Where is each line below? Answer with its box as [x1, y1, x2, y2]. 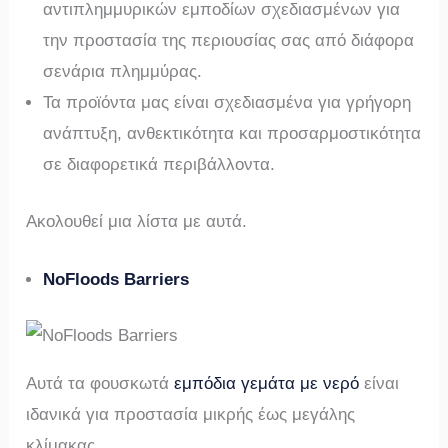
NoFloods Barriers [43, 269, 190, 289]
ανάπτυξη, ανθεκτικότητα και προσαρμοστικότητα [43, 124, 422, 144]
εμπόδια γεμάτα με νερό [174, 374, 360, 394]
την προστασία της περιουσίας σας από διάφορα [43, 31, 415, 51]
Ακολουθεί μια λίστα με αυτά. [26, 211, 248, 231]
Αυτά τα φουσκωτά [26, 374, 175, 394]
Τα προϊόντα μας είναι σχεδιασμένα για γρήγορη [43, 93, 412, 113]
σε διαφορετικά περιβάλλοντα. [43, 155, 276, 175]
